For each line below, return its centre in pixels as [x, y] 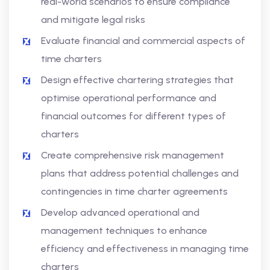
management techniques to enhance [124, 231]
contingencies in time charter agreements [134, 191]
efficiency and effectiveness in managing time [145, 249]
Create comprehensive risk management [133, 155]
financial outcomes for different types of [133, 116]
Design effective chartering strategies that [137, 80]
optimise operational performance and [129, 98]
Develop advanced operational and [120, 212]
